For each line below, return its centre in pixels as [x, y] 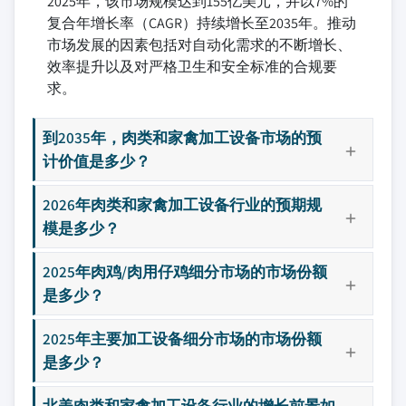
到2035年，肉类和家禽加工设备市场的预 [182, 137]
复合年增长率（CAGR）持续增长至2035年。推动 [202, 23]
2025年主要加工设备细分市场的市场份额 [182, 338]
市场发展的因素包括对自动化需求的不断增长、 [199, 44]
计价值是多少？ [97, 160]
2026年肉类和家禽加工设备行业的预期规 [182, 204]
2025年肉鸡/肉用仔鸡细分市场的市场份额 [185, 271]
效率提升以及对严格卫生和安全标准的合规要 [192, 66]
